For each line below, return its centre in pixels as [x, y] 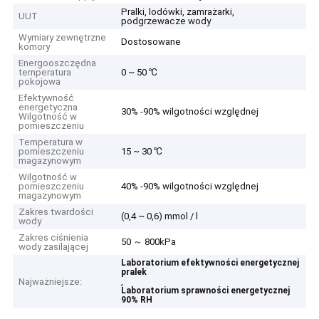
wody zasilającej [54, 247]
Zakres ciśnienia [54, 238]
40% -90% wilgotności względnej [190, 187]
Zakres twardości [56, 212]
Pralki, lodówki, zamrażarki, [178, 12]
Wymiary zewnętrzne [63, 38]
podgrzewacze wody [166, 21]
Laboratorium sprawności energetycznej [206, 291]
